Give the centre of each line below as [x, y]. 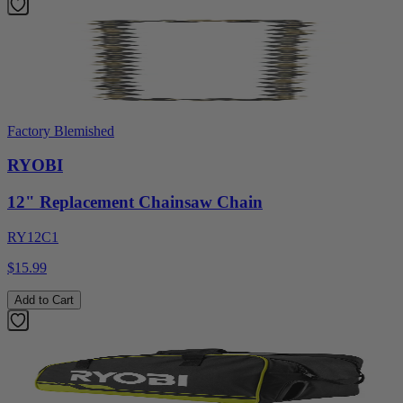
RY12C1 [33, 237]
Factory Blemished [61, 130]
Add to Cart [44, 300]
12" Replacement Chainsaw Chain [135, 202]
